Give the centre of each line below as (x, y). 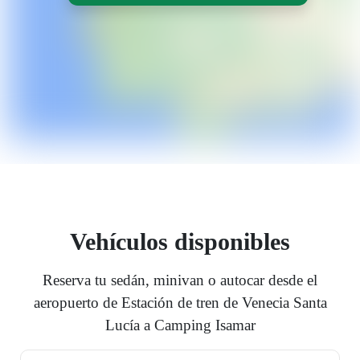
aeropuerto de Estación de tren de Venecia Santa (180, 303)
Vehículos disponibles (180, 242)
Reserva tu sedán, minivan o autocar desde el (180, 280)
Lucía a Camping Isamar (180, 325)
